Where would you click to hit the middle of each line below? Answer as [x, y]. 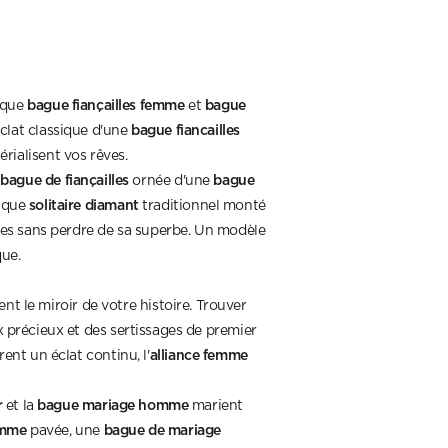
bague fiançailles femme [106, 104]
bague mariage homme [113, 404]
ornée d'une [171, 180]
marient [215, 405]
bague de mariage [162, 429]
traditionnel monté [202, 205]
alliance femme [198, 354]
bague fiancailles [185, 129]
